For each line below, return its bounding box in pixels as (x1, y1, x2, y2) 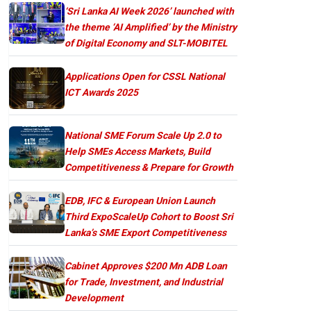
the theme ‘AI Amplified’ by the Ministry (65, 21, 237, 33)
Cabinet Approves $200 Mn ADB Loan (65, 260, 227, 271)
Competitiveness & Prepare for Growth (65, 161, 233, 173)
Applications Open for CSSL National (65, 70, 225, 82)
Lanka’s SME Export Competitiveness (65, 226, 226, 238)
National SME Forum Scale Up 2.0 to (65, 129, 221, 141)
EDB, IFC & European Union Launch (65, 194, 215, 206)
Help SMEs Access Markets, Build (65, 145, 210, 157)
